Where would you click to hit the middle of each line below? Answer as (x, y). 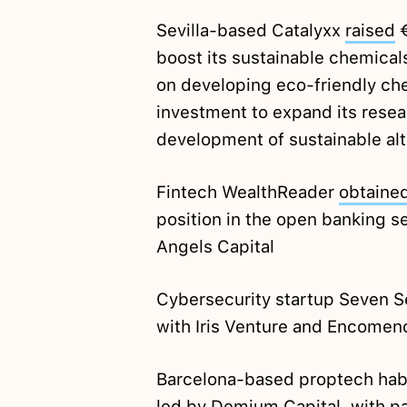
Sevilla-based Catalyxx (250, 31)
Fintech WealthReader (247, 193)
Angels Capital (215, 247)
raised (370, 31)
